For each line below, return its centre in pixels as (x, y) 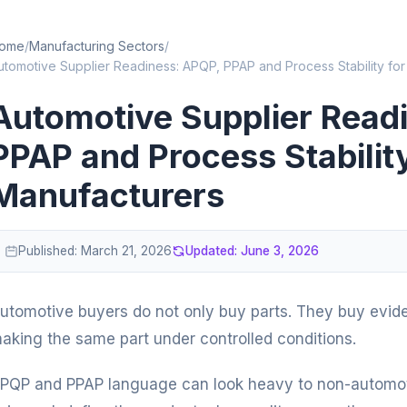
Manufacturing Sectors (97, 46)
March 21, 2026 (126, 251)
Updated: (213, 251)
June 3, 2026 (280, 251)
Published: (50, 251)
